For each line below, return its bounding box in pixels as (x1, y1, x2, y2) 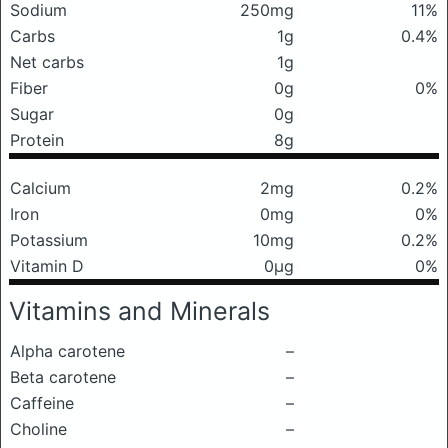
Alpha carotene (10, 341, 125, 361)
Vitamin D (10, 256, 84, 276)
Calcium (10, 178, 71, 198)
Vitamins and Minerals (9, 296, 270, 326)
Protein (10, 130, 64, 150)
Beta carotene (10, 367, 116, 387)
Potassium (10, 230, 88, 250)
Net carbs (10, 52, 84, 72)
